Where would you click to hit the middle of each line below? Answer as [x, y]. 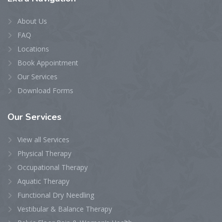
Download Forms [45, 90]
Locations [33, 49]
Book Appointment [48, 63]
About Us [32, 21]
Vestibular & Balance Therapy [65, 209]
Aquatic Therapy [43, 181]
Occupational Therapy [53, 167]
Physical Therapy [44, 153]
